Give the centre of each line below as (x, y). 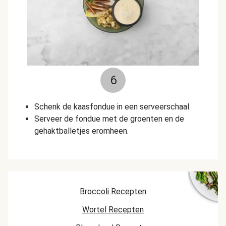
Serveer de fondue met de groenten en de (109, 119)
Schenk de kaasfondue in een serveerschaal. (114, 107)
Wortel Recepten (113, 210)
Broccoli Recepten (113, 191)
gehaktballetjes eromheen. (81, 131)
